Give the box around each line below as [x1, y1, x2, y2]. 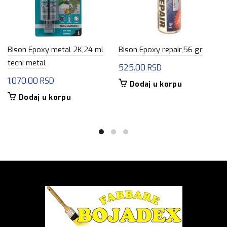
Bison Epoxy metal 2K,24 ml [8, 44, 103, 55]
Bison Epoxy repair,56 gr [119, 44, 203, 55]
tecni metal [8, 57, 46, 68]
